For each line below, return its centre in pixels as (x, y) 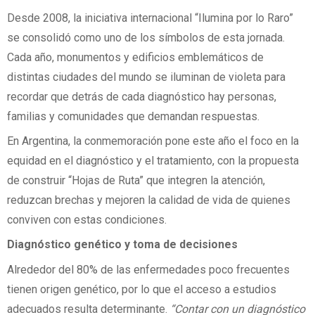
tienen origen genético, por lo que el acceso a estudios (142, 289)
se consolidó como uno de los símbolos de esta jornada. (146, 37)
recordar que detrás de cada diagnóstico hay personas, (142, 96)
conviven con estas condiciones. (87, 220)
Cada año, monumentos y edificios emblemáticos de (135, 57)
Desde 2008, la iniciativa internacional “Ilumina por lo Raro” (150, 18)
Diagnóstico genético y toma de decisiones (122, 245)
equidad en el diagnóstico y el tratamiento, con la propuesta (153, 161)
